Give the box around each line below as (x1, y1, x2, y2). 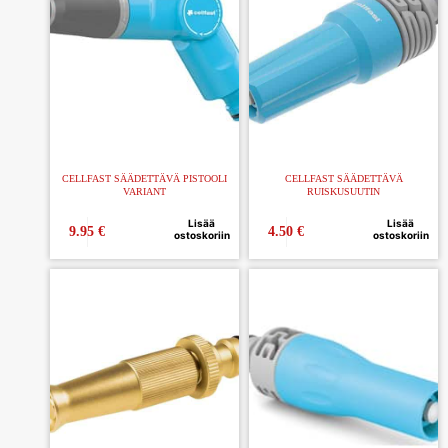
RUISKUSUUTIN (307, 186, 380, 198)
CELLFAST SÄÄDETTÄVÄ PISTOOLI (62, 173, 227, 185)
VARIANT (123, 186, 166, 198)
